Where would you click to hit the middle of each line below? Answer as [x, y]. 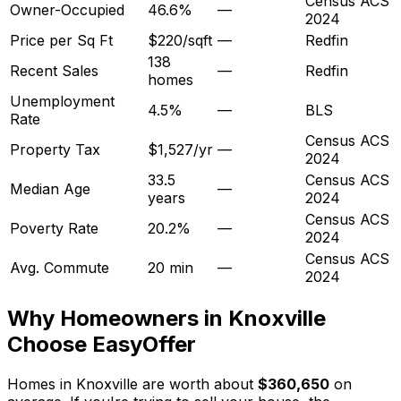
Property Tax [55, 149]
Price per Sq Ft [61, 40]
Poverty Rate [54, 228]
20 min [171, 267]
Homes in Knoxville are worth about [132, 384]
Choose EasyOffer [102, 345]
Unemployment [62, 101]
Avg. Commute [60, 267]
